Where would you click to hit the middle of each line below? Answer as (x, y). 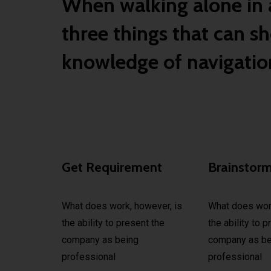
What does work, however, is (122, 206)
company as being (100, 240)
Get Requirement (112, 167)
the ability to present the (113, 223)
